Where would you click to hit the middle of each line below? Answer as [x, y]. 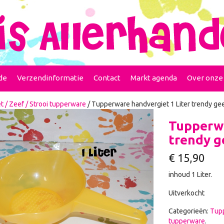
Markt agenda [154, 78]
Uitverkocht [186, 193]
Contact [107, 78]
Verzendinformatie [50, 78]
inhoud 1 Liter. [190, 174]
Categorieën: [189, 211]
